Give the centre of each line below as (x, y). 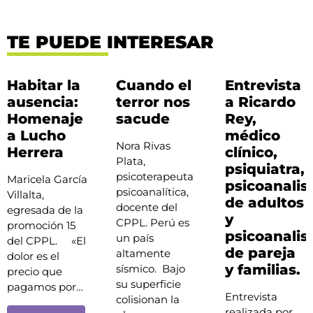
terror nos (153, 102)
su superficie (148, 284)
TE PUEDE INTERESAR (110, 42)
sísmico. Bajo (150, 268)
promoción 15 (41, 225)
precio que (35, 271)
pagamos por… (45, 286)
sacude (143, 118)
